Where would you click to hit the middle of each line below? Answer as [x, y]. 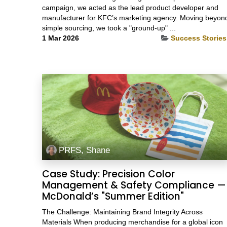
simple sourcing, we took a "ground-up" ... [109, 28]
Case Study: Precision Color [108, 174]
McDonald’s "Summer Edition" [113, 196]
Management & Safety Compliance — [134, 185]
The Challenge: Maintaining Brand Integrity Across [122, 212]
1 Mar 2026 [60, 38]
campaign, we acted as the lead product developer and [130, 7]
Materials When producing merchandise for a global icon [132, 222]
